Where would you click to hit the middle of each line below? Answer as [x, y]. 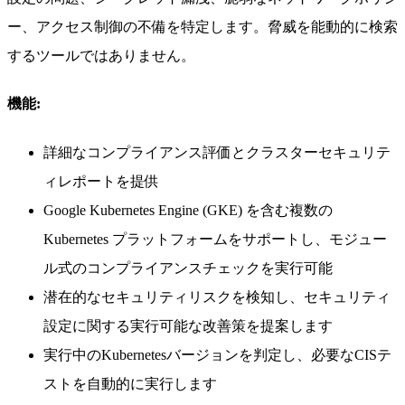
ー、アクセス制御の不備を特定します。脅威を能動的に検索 [202, 27]
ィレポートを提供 [101, 181]
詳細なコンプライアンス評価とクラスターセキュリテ [217, 152]
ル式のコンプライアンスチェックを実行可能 [188, 268]
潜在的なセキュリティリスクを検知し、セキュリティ [217, 297]
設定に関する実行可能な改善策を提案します [188, 325]
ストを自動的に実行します [130, 383]
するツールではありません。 [101, 56]
